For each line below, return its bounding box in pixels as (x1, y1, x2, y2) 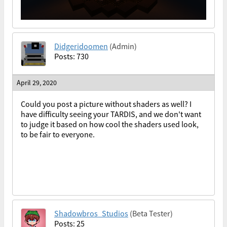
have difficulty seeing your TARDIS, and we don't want (21, 109, 201, 120)
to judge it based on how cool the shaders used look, (21, 119, 199, 130)
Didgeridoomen (54, 41, 108, 52)
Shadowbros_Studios (54, 208, 128, 219)
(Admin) (109, 41, 137, 52)
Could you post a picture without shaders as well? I (21, 99, 192, 109)
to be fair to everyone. (21, 129, 95, 140)
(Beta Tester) (130, 208, 173, 219)
